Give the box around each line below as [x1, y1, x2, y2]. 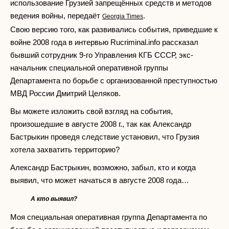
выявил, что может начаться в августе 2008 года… [10, 175, 189, 185]
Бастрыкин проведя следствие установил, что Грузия [10, 132, 199, 141]
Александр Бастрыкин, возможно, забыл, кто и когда [10, 163, 196, 172]
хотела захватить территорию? [10, 145, 120, 154]
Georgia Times [102, 12, 143, 20]
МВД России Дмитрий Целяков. [10, 88, 121, 98]
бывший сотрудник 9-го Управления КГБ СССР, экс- [10, 50, 193, 59]
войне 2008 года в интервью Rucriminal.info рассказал [10, 37, 198, 47]
